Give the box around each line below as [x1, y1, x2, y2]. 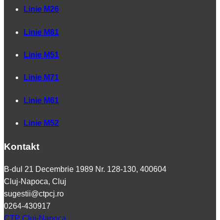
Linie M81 [24, 27, 59, 36]
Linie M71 [24, 73, 59, 82]
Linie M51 [24, 50, 59, 59]
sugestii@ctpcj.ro [4, 189, 64, 198]
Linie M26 [24, 5, 59, 14]
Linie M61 [24, 96, 59, 105]
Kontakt [4, 141, 39, 152]
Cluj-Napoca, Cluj [4, 177, 66, 186]
